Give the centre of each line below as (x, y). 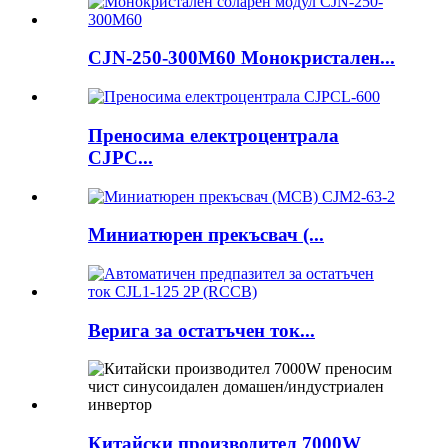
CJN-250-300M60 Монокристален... (241, 58)
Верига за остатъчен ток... (201, 330)
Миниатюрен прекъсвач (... (206, 235)
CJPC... (120, 157)
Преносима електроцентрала (213, 135)
